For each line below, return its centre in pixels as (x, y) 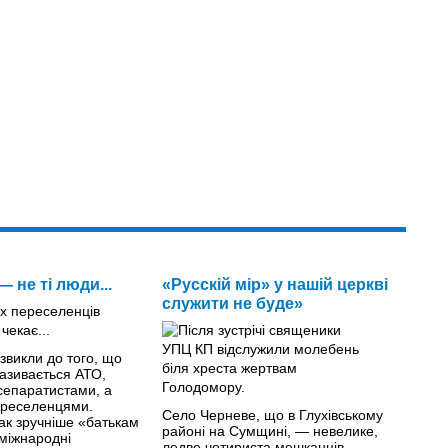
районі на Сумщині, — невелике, (269, 430)
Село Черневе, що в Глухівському (272, 414)
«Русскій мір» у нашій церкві (274, 284)
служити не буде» (232, 303)
